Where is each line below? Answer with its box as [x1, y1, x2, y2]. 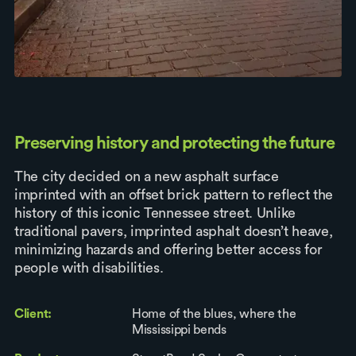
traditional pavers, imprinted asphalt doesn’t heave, [14, 224, 333, 239]
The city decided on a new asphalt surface [14, 169, 279, 184]
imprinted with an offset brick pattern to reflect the [14, 188, 334, 203]
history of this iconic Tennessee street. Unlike [14, 206, 296, 221]
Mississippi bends [132, 323, 226, 337]
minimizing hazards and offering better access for [14, 242, 323, 257]
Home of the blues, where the [132, 308, 296, 321]
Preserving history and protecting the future [14, 134, 335, 153]
